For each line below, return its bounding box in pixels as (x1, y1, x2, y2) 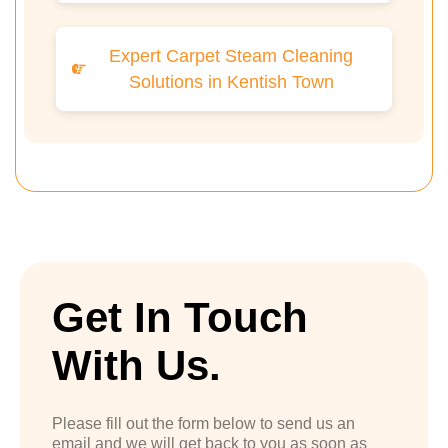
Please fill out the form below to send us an (52, 415, 355, 433)
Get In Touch (52, 294, 308, 342)
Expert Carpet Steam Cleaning (109, 46, 353, 67)
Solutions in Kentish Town (128, 72, 334, 93)
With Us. (52, 342, 221, 390)
